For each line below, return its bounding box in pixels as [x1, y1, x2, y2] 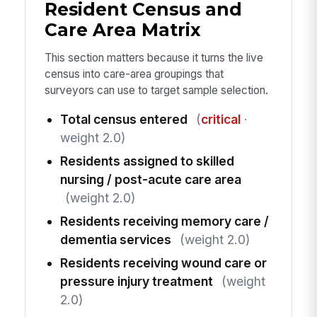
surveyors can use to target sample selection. [44, 83, 268, 97]
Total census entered [59, 112, 188, 127]
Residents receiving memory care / [59, 214, 269, 229]
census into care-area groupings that [44, 67, 224, 81]
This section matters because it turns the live [44, 50, 263, 64]
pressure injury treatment [59, 274, 213, 289]
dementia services [59, 232, 171, 248]
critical [200, 112, 241, 127]
